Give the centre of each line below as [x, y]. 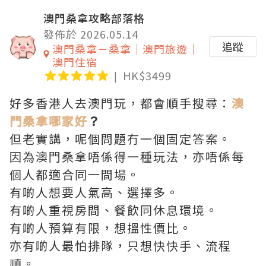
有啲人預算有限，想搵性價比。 [101, 228]
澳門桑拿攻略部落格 [94, 18]
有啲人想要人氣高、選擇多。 [94, 192]
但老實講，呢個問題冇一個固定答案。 [121, 139]
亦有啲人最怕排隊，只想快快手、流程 [121, 246]
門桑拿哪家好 [49, 121]
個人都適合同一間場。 [75, 174]
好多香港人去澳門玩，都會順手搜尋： [121, 103]
